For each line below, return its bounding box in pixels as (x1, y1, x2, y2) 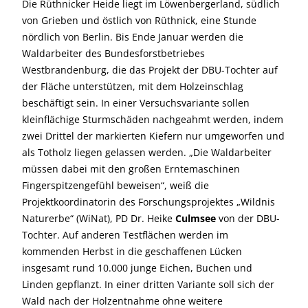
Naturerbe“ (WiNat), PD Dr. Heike (22, 212, 175, 225)
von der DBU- (216, 212, 280, 225)
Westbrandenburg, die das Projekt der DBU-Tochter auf (22, 63, 278, 76)
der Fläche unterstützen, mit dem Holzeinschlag (22, 80, 243, 93)
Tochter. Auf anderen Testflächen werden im (22, 228, 228, 241)
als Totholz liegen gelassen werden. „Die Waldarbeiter (22, 146, 272, 159)
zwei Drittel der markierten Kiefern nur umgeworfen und (22, 129, 285, 142)
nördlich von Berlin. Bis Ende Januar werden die (22, 30, 243, 43)
